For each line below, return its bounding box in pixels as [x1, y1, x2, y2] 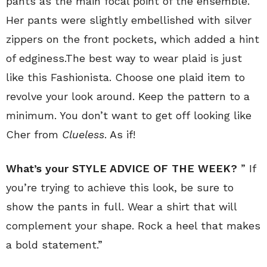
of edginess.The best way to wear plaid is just [6, 52, 242, 64]
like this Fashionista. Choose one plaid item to [6, 71, 245, 83]
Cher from [6, 128, 62, 141]
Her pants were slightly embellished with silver [6, 14, 252, 26]
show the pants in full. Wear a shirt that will [6, 200, 237, 213]
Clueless [62, 128, 104, 141]
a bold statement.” [6, 238, 103, 251]
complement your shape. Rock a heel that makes [6, 219, 260, 232]
